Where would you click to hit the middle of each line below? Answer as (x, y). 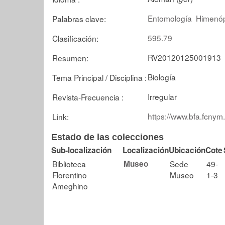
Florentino (70, 175)
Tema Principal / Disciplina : (99, 77)
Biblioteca (69, 163)
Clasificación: (75, 38)
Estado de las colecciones (107, 137)
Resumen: (70, 58)
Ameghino (70, 186)
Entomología (170, 18)
